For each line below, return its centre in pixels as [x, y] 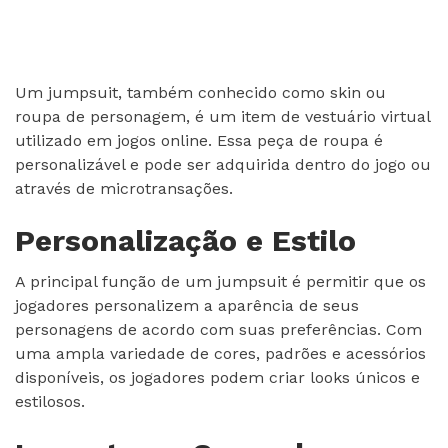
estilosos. [50, 401]
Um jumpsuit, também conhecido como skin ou [200, 92]
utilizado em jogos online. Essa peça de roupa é [199, 140]
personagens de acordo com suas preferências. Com [218, 329]
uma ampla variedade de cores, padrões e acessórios [220, 353]
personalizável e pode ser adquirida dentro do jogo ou [223, 164]
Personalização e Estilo [185, 240]
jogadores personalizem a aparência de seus [187, 305]
